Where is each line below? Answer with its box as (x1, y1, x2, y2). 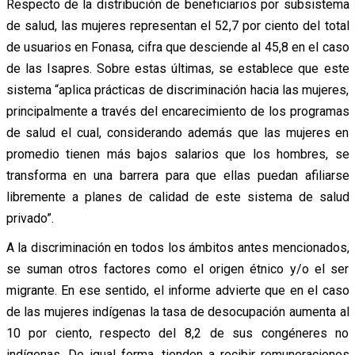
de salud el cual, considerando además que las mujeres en (6, 124, 349, 140)
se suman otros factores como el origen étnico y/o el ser (6, 261, 349, 277)
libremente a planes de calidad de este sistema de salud (6, 189, 349, 204)
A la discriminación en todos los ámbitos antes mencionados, (6, 239, 349, 255)
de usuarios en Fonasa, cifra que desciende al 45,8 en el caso (6, 39, 349, 55)
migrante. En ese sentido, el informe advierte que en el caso (6, 282, 349, 298)
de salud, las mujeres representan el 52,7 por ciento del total (6, 17, 349, 33)
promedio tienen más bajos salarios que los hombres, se (6, 146, 349, 162)
